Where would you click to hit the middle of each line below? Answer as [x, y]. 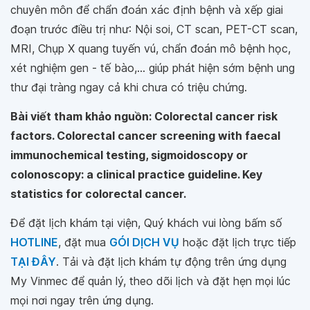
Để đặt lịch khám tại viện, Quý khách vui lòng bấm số [146, 223]
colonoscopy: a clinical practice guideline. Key [136, 175]
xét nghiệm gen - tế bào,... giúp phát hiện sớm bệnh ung [153, 68]
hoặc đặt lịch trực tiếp [238, 243]
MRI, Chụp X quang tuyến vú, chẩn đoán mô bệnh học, [151, 49]
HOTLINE [34, 243]
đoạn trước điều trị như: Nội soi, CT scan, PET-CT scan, [154, 29]
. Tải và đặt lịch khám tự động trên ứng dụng [171, 262]
